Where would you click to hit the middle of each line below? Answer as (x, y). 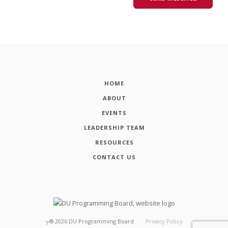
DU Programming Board (101, 221)
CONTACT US (114, 157)
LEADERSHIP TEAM (114, 128)
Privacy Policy (164, 221)
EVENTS (114, 113)
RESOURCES (114, 142)
